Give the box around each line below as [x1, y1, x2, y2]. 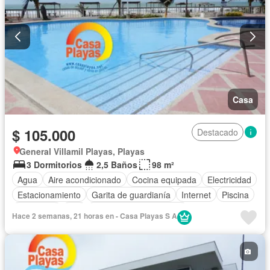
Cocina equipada [132, 173, 196, 186]
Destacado [197, 126, 238, 139]
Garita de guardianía [92, 188, 171, 201]
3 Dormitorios [27, 159, 82, 171]
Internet [181, 188, 211, 201]
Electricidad [207, 173, 251, 186]
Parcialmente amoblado [92, 203, 183, 216]
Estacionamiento [17, 188, 81, 201]
